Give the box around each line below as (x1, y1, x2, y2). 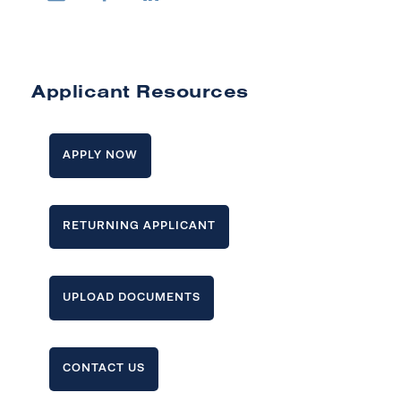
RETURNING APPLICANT (63, 218, 216, 233)
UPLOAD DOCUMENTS (63, 289, 200, 303)
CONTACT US (63, 361, 145, 375)
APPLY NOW (63, 147, 138, 161)
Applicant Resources (31, 80, 249, 103)
